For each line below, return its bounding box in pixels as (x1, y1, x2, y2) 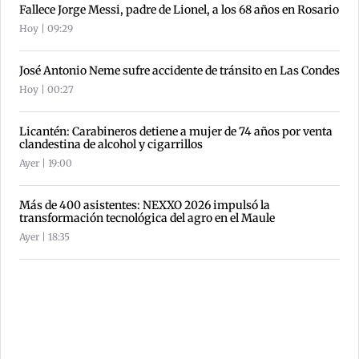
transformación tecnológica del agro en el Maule (19, 211, 275, 226)
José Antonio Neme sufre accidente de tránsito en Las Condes (19, 63, 340, 79)
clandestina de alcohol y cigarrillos (19, 137, 203, 152)
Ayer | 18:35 (19, 231, 70, 244)
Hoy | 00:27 (19, 83, 74, 96)
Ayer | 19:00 (19, 157, 72, 170)
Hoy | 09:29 (19, 22, 73, 35)
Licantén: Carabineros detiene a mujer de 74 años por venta (19, 124, 333, 139)
